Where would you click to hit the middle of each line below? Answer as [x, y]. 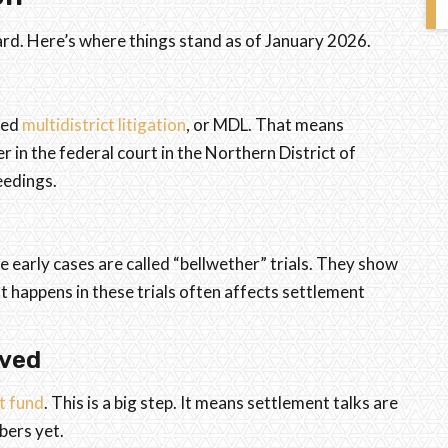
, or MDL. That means [265, 124]
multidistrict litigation [104, 124]
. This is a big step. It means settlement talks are [221, 403]
